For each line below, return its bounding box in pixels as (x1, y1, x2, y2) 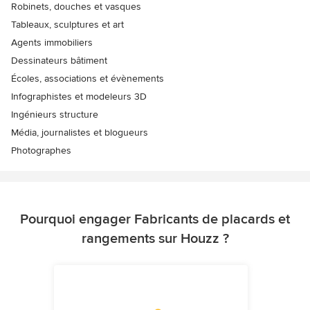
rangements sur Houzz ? (81, 230, 229, 248)
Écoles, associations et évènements (11, 73, 164, 85)
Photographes (11, 145, 71, 157)
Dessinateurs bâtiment (11, 55, 107, 67)
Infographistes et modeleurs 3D (11, 91, 147, 103)
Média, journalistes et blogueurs (11, 127, 148, 139)
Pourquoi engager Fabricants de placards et (20, 211, 290, 228)
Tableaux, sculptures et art (11, 19, 124, 31)
